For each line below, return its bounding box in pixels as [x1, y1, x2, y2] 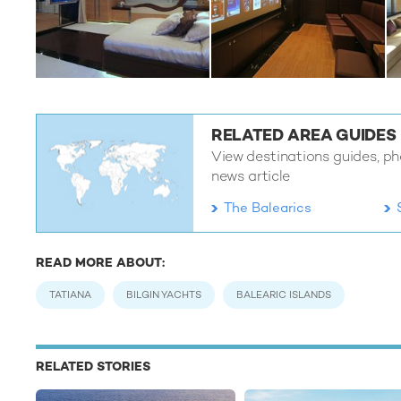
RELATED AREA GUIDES [211, 124, 397, 146]
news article [211, 166, 291, 186]
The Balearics [224, 199, 311, 217]
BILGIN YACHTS [126, 288, 201, 302]
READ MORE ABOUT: [36, 254, 165, 271]
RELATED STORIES [36, 358, 150, 375]
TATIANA [49, 288, 91, 302]
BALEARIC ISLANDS [236, 288, 331, 302]
